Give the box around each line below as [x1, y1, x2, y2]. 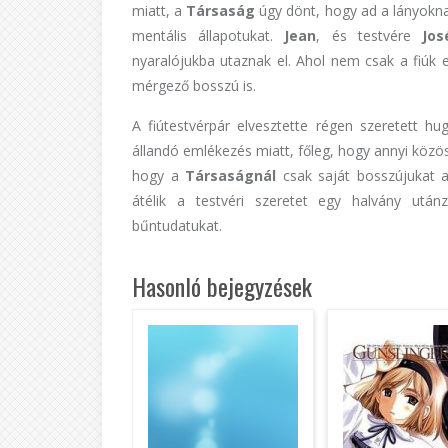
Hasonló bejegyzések [132, 268, 312, 304]
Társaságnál [185, 166, 283, 185]
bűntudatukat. [132, 216, 222, 235]
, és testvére [316, 26, 422, 45]
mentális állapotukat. [132, 26, 285, 45]
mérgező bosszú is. [132, 76, 256, 95]
